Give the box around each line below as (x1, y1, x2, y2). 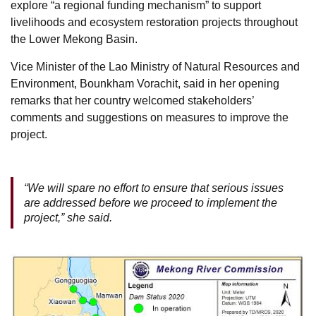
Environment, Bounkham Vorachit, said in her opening (11, 77, 279, 90)
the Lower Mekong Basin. (11, 32, 138, 45)
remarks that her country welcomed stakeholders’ (11, 94, 254, 107)
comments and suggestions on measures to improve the (11, 111, 288, 123)
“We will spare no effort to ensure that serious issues (24, 181, 284, 194)
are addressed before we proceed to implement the (24, 196, 277, 209)
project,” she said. (24, 211, 112, 224)
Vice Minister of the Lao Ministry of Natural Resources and (11, 60, 300, 73)
